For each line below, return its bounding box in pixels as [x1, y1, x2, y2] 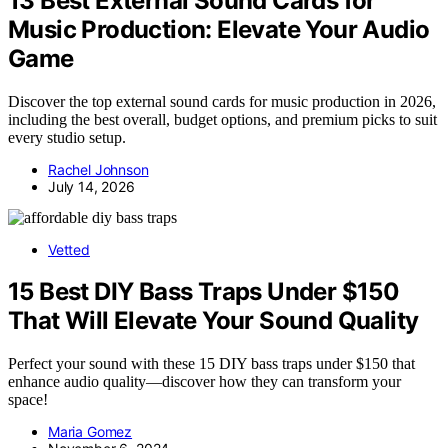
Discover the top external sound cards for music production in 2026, [8, 92, 436, 110]
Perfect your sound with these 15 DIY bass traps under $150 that [8, 355, 415, 373]
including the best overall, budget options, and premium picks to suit [8, 110, 437, 128]
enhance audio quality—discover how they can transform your [8, 373, 401, 391]
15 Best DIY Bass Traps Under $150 [8, 277, 400, 307]
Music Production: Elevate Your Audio [8, 14, 430, 44]
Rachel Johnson [48, 160, 149, 178]
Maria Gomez [48, 423, 133, 441]
